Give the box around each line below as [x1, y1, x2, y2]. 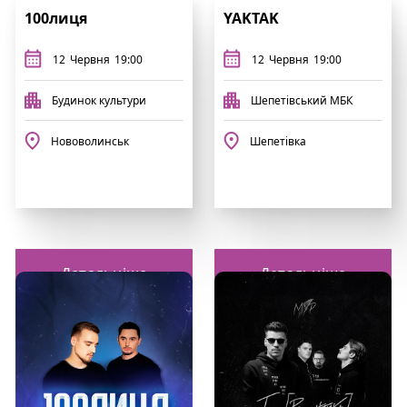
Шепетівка [250, 133, 306, 149]
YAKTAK [223, 8, 279, 28]
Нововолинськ [51, 133, 129, 149]
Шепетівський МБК [251, 92, 352, 108]
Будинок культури [52, 92, 146, 108]
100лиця [25, 8, 87, 28]
